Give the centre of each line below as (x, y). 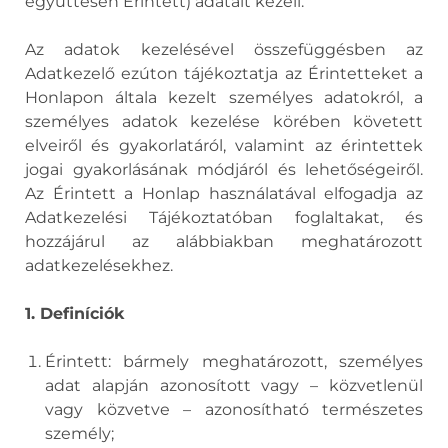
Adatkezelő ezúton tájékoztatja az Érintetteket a (224, 73)
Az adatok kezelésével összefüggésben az (224, 49)
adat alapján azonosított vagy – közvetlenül (234, 385)
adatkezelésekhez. (99, 265)
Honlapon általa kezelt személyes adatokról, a (224, 97)
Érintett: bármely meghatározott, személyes (234, 361)
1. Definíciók (74, 313)
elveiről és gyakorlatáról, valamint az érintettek (224, 145)
